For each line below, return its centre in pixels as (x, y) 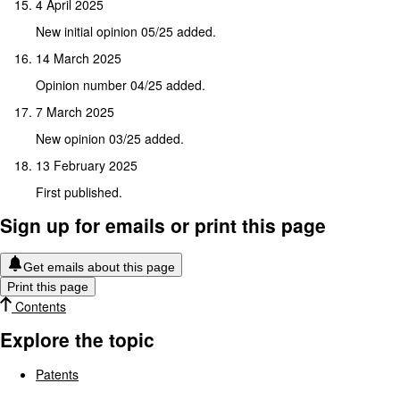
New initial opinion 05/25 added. (126, 31)
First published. (79, 192)
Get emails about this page (99, 267)
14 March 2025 (79, 58)
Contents (39, 306)
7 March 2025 (75, 111)
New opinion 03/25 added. (110, 138)
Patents (57, 374)
